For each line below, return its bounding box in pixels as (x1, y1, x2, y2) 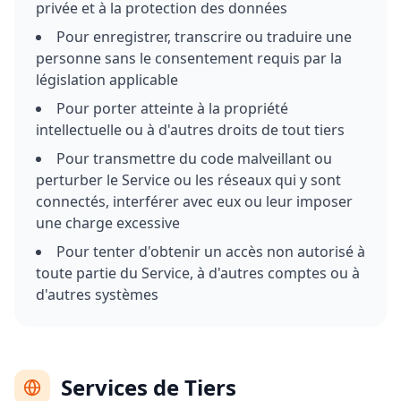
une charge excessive (36, 213, 180, 233)
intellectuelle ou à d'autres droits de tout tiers (36, 120, 345, 140)
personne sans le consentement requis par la (36, 48, 342, 68)
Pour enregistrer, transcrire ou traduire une (56, 27, 352, 47)
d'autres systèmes (36, 285, 158, 304)
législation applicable (36, 70, 178, 90)
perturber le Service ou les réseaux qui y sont (36, 170, 341, 190)
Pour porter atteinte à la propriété (56, 98, 288, 118)
